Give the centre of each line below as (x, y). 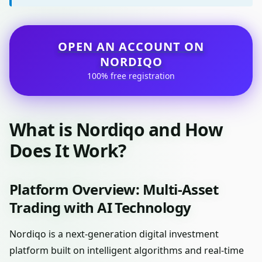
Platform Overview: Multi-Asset (114, 189)
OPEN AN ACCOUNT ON (131, 46)
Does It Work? (68, 151)
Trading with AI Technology (100, 207)
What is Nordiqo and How (116, 130)
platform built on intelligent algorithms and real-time (127, 250)
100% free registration (131, 76)
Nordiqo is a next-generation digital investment (114, 234)
